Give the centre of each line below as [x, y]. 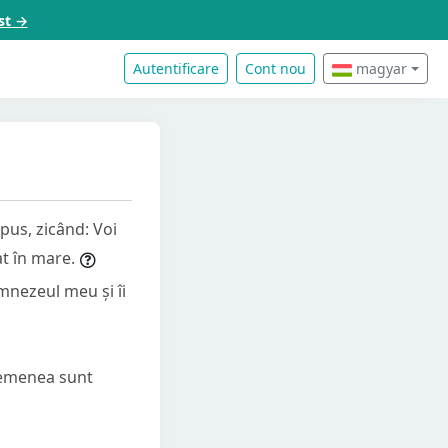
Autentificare [176, 69]
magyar [380, 69]
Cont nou [276, 69]
